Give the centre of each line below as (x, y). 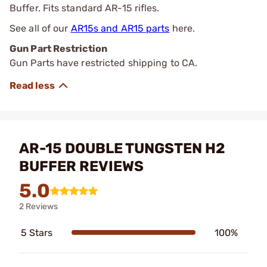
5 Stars (37, 232)
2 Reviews (38, 206)
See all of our (40, 28)
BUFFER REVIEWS (81, 166)
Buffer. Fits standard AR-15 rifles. (85, 8)
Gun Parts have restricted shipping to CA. (104, 63)
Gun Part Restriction (58, 48)
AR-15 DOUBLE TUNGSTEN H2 (122, 148)
